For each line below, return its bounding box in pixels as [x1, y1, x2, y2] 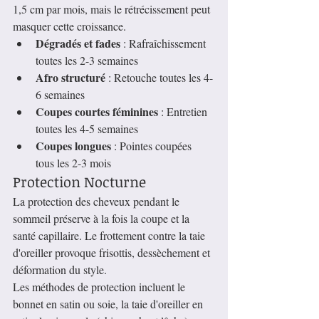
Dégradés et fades [36, 35, 120, 52]
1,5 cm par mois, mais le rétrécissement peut [13, 1, 213, 17]
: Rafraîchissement [120, 36, 209, 51]
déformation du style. [13, 262, 107, 278]
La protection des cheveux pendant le [13, 194, 182, 209]
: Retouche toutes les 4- [105, 70, 213, 85]
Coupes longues [36, 137, 111, 155]
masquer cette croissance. [13, 19, 126, 34]
